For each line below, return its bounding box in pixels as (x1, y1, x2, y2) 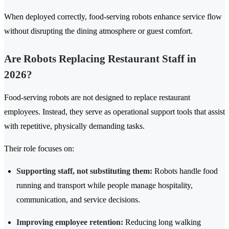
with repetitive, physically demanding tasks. (4, 122, 145, 131)
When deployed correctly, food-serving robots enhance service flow (4, 12, 222, 21)
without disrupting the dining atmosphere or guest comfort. (4, 27, 193, 36)
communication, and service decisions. (16, 195, 140, 204)
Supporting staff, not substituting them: (16, 167, 152, 176)
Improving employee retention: (16, 218, 123, 227)
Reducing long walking (123, 218, 201, 227)
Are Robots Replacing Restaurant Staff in (4, 53, 196, 65)
